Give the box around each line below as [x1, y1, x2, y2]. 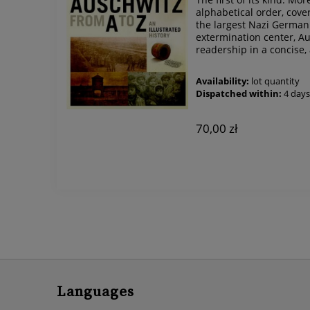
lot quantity [251, 75, 300, 88]
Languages [57, 282, 134, 301]
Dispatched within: [196, 88, 282, 100]
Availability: [196, 75, 250, 88]
